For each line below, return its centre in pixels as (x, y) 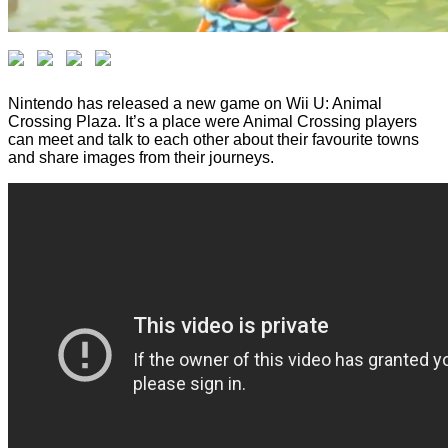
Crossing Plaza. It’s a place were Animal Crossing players (212, 121)
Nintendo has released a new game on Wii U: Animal (195, 103)
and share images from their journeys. (141, 157)
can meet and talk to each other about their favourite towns (213, 139)
